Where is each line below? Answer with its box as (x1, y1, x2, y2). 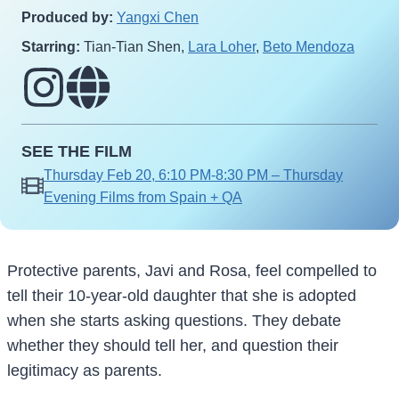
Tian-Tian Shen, (80, 38, 188, 54)
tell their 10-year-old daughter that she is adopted (7, 286, 356, 305)
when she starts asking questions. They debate (7, 311, 341, 330)
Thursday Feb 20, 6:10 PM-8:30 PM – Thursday (44, 167, 343, 183)
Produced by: (21, 9, 113, 25)
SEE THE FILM (21, 142, 132, 160)
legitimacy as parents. (7, 361, 162, 379)
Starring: (21, 38, 80, 54)
